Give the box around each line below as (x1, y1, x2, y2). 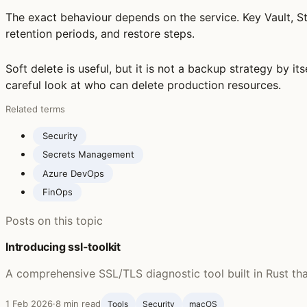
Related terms (5, 103, 65, 114)
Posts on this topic (5, 214, 103, 228)
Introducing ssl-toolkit (5, 240, 121, 254)
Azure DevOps (42, 167, 104, 179)
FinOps (42, 186, 73, 197)
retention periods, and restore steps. (5, 27, 195, 41)
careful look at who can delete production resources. (5, 77, 281, 92)
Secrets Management (42, 149, 134, 160)
